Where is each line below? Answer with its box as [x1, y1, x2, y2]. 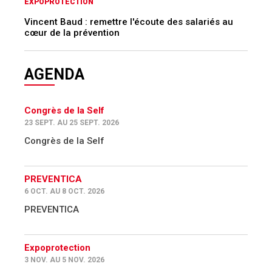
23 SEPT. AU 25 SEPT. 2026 [24, 118, 119, 127]
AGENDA [24, 65, 84, 83]
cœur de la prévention [24, 27, 120, 38]
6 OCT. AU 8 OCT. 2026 [24, 187, 104, 196]
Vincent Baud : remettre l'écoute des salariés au [24, 16, 233, 27]
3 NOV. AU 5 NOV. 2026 [24, 256, 104, 265]
